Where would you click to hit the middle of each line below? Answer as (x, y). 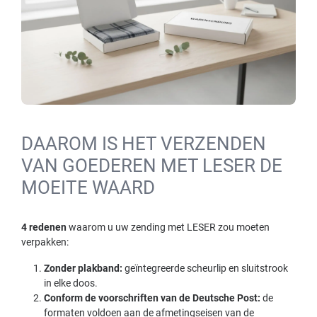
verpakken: (45, 242)
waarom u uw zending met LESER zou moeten (168, 227)
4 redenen (44, 227)
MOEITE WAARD (88, 187)
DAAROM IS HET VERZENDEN (144, 143)
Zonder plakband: (83, 268)
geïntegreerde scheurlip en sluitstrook (205, 268)
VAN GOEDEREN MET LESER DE (152, 165)
